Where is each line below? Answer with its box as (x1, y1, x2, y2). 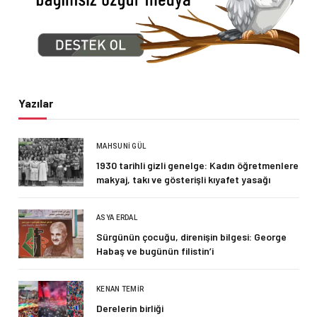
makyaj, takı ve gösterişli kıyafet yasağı (96, 173, 270, 186)
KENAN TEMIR (96, 285, 144, 294)
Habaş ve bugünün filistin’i (96, 245, 214, 258)
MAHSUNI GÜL (96, 142, 146, 151)
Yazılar (18, 96, 53, 110)
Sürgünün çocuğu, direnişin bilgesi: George (96, 231, 287, 243)
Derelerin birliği (96, 302, 163, 315)
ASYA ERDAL (96, 214, 137, 222)
